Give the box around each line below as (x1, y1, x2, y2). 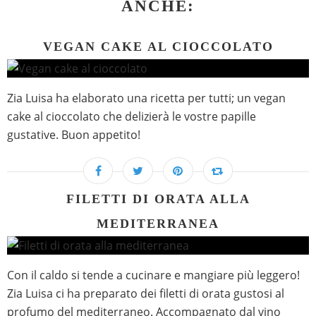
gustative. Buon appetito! (7, 127, 140, 143)
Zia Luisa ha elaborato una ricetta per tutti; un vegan (7, 90, 286, 107)
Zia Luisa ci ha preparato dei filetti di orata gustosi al (7, 286, 284, 302)
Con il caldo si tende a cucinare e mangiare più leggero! (7, 267, 300, 284)
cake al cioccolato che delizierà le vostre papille (7, 109, 256, 125)
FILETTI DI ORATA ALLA (66, 192, 250, 207)
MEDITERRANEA (97, 217, 219, 231)
